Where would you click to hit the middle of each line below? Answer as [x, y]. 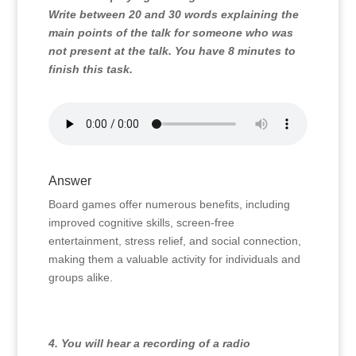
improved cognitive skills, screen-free [141, 222]
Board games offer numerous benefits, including [169, 204]
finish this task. [90, 69]
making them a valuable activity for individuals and [174, 259]
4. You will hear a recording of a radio [149, 343]
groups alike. [80, 277]
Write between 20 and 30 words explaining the [173, 14]
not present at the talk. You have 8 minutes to [172, 51]
